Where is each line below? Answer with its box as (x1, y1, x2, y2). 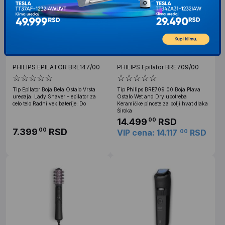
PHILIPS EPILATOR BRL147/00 (13, 63, 100, 71)
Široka (117, 107, 132, 114)
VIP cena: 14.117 (117, 127, 177, 138)
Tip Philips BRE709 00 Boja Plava (117, 86, 200, 92)
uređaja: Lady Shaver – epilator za (13, 93, 96, 99)
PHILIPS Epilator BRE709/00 (117, 63, 199, 71)
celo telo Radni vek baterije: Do (13, 100, 86, 106)
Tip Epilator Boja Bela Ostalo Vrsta (13, 86, 95, 92)
